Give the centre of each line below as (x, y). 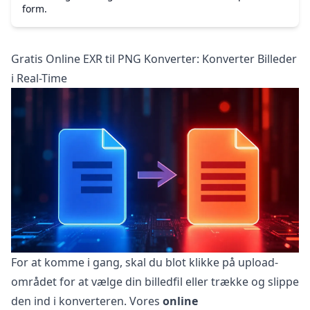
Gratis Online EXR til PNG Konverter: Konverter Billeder (154, 59)
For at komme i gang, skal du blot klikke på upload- (145, 262)
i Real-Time (39, 79)
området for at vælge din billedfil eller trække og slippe (155, 281)
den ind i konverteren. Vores (87, 301)
